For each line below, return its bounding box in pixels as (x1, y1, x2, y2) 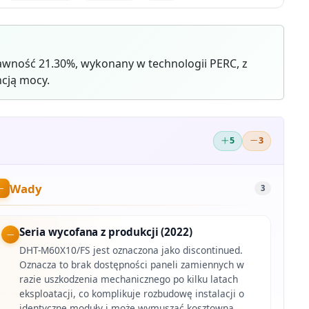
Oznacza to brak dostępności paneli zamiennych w (19, 258, 245, 272)
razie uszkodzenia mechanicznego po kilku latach (19, 272, 239, 286)
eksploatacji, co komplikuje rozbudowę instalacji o (19, 287, 245, 301)
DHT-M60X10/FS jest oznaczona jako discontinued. (19, 243, 243, 257)
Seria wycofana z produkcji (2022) (19, 225, 192, 239)
